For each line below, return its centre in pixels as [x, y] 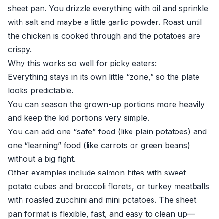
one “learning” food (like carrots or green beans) [99, 145]
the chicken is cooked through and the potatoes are [104, 36]
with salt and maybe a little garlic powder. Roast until [105, 22]
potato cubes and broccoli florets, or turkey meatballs [109, 186]
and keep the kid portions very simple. [78, 118]
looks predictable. [41, 90]
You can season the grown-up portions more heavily [106, 104]
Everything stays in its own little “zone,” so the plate [104, 77]
